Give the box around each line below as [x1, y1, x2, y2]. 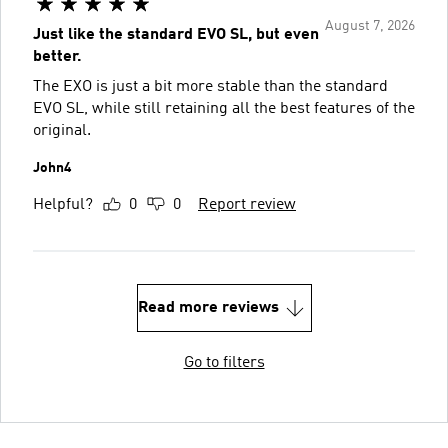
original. [33, 122, 91, 139]
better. [33, 48, 82, 65]
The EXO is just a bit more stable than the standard [33, 78, 388, 95]
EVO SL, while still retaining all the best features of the [33, 100, 415, 117]
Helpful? [33, 196, 93, 213]
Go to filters [183, 354, 265, 371]
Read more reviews [137, 299, 279, 316]
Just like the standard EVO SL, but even [33, 26, 319, 43]
